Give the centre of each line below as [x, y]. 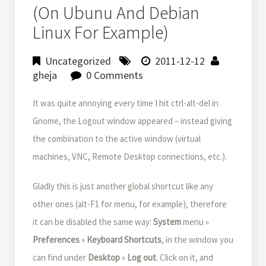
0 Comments [115, 75]
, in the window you [197, 240]
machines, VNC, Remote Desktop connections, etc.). [130, 156]
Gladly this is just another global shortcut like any [123, 186]
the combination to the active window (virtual [117, 139]
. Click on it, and [185, 257]
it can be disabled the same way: [93, 222]
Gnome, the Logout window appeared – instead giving [132, 121]
